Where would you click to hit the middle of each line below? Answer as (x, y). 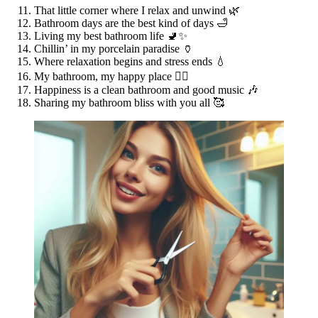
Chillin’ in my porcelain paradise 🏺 (114, 48)
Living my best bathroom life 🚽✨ (111, 35)
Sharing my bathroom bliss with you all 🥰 (129, 102)
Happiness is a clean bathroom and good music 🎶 (146, 89)
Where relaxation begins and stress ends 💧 (130, 61)
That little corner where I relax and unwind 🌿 (137, 10)
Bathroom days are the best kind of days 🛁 (131, 23)
